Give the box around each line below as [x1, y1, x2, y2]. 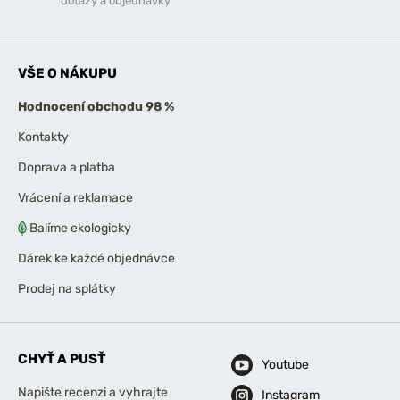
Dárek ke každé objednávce [18, 250, 175, 266]
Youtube [262, 356, 309, 372]
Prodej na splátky [18, 280, 116, 296]
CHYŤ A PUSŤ [18, 350, 105, 367]
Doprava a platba [18, 159, 115, 175]
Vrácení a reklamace [18, 189, 133, 205]
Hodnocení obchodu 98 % [18, 98, 174, 114]
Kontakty [18, 129, 69, 145]
